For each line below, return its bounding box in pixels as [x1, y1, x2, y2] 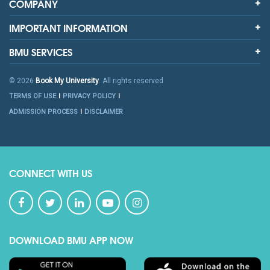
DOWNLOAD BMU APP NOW [9, 232, 133, 248]
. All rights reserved [99, 77, 163, 86]
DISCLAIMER [84, 108, 123, 116]
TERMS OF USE [9, 92, 56, 101]
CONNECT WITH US [9, 165, 92, 181]
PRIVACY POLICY [63, 92, 116, 101]
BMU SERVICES [9, 44, 72, 60]
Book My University [36, 77, 99, 86]
